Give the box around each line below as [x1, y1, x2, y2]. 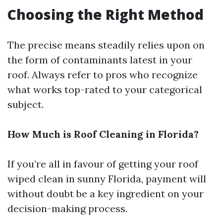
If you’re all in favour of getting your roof [7, 158, 198, 170]
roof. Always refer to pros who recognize [7, 68, 198, 81]
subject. [7, 98, 44, 111]
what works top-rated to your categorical [7, 83, 202, 96]
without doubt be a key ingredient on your [7, 187, 204, 200]
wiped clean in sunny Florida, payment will [7, 172, 206, 185]
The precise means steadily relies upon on [7, 39, 205, 51]
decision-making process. [7, 202, 127, 215]
